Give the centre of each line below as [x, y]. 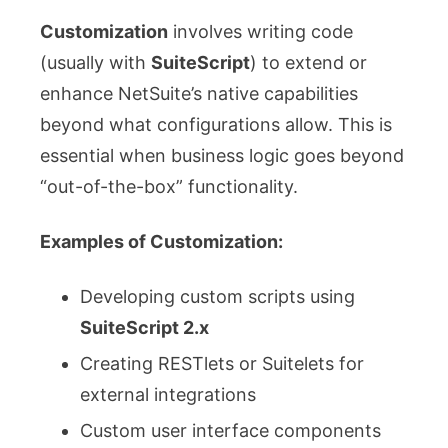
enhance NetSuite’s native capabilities [199, 93]
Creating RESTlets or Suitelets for [222, 363]
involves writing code [260, 31]
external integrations [168, 394]
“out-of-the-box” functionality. [169, 186]
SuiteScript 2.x [144, 327]
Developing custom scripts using [217, 296]
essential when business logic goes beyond [222, 155]
